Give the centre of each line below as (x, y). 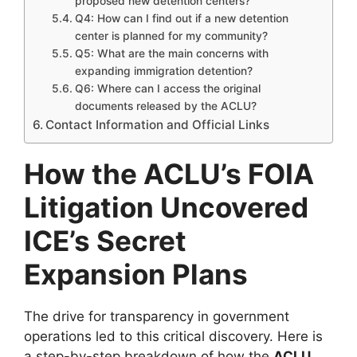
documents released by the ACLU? (165, 106)
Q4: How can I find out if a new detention (181, 19)
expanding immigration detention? (163, 71)
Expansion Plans (136, 275)
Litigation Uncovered (166, 208)
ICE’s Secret (105, 241)
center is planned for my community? (171, 36)
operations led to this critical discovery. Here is (173, 337)
